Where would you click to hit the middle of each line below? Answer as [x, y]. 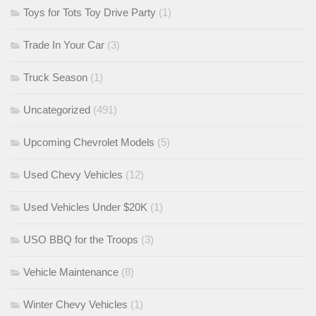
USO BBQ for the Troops [81, 239]
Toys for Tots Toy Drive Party [90, 12]
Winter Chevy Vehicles [75, 304]
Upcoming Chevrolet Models [89, 142]
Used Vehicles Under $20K [85, 207]
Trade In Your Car [64, 44]
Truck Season [55, 77]
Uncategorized [57, 109]
